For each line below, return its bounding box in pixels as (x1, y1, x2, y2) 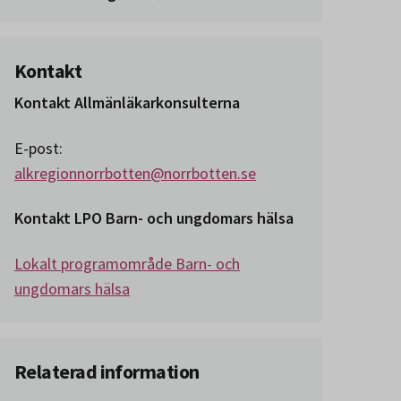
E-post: (14, 137, 63, 158)
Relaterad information (14, 358, 200, 384)
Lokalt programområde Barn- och (14, 252, 240, 274)
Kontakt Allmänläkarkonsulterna (14, 92, 240, 113)
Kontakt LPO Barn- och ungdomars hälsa (14, 208, 294, 228)
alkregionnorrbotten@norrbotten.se (14, 162, 256, 183)
